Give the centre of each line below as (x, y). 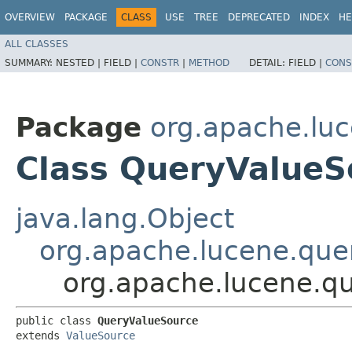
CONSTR (160, 62)
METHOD (209, 62)
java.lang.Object (125, 218)
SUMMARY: (30, 62)
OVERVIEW (30, 17)
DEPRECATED (259, 17)
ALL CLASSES (37, 44)
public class (57, 320)
